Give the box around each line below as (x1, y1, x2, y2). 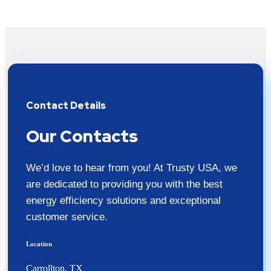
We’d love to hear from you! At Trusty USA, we (26, 162, 237, 174)
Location (26, 240, 52, 248)
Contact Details (26, 99, 106, 112)
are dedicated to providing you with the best (26, 178, 223, 191)
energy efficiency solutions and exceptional (26, 195, 221, 207)
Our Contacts (26, 125, 138, 148)
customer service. (26, 211, 108, 223)
